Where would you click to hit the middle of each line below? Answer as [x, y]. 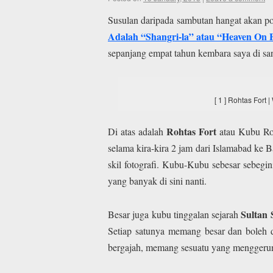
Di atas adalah [137, 132]
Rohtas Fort [191, 132]
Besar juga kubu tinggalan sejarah [175, 214]
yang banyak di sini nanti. [157, 181]
